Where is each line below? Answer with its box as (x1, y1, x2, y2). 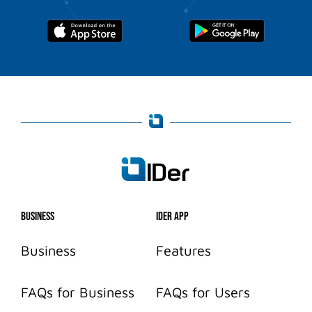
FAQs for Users (156, 283, 250, 300)
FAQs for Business (21, 283, 134, 300)
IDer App (156, 209, 189, 224)
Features (156, 242, 211, 258)
